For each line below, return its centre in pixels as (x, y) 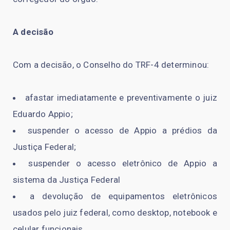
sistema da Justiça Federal (67, 180)
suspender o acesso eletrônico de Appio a (123, 164)
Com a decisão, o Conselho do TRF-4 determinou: (111, 65)
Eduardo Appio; (43, 114)
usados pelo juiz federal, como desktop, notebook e (115, 213)
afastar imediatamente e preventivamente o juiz (121, 98)
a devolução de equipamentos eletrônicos (123, 196)
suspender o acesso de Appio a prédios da (122, 131)
